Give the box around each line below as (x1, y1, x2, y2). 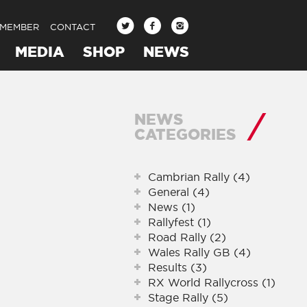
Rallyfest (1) (148, 215, 211, 229)
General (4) (148, 185, 210, 199)
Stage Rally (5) (148, 291, 228, 304)
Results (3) (148, 260, 207, 274)
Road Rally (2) (148, 230, 226, 244)
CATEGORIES (134, 125, 236, 143)
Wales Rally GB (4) (148, 245, 251, 259)
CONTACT (50, 21, 96, 32)
